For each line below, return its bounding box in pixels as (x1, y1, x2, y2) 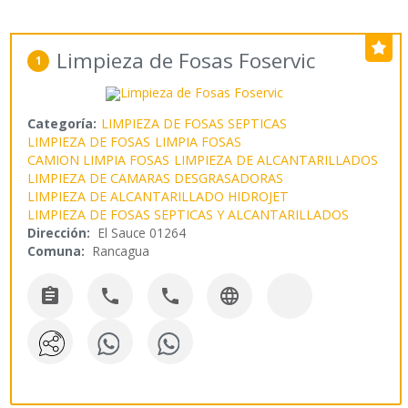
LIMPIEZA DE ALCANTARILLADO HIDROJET (27, 188, 290, 206)
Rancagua (93, 242, 150, 260)
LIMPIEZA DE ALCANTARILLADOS (174, 151, 379, 169)
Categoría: (27, 115, 97, 133)
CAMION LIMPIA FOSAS (27, 151, 170, 169)
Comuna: (27, 242, 86, 260)
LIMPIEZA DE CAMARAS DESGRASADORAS (27, 169, 284, 188)
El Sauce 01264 (98, 224, 187, 242)
